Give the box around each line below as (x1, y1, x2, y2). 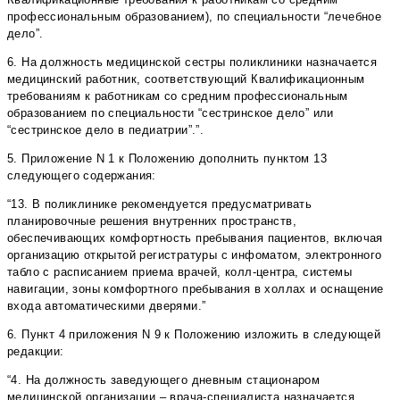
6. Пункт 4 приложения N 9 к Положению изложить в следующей (7, 328, 381, 342)
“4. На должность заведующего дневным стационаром (7, 373, 321, 387)
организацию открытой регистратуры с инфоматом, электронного (7, 248, 382, 262)
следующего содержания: (7, 169, 156, 183)
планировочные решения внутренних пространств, (7, 214, 296, 229)
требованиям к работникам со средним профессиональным (7, 89, 348, 104)
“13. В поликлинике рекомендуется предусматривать (7, 197, 312, 212)
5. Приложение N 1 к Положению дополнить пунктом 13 (7, 152, 327, 166)
